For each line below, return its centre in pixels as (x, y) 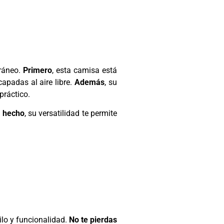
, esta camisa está (84, 70)
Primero (37, 70)
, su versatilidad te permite (71, 113)
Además (90, 82)
